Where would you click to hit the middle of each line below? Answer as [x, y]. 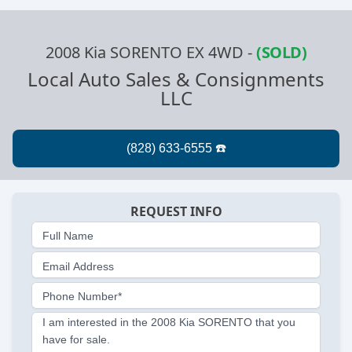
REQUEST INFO [176, 212]
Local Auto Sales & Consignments [176, 79]
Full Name [68, 236]
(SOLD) [281, 53]
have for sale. [76, 339]
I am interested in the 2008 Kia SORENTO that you [169, 322]
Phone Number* [82, 297]
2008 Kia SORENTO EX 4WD [145, 53]
